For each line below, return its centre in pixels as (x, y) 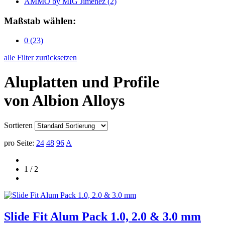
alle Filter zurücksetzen (40, 57)
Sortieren (18, 125)
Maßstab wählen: (40, 21)
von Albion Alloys (64, 101)
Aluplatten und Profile (82, 82)
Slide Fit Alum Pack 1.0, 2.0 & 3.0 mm (102, 216)
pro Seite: (19, 143)
